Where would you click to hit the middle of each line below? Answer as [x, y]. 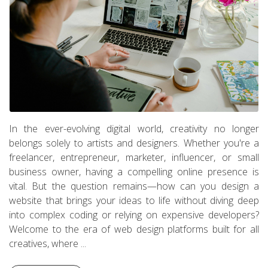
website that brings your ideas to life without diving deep [134, 200]
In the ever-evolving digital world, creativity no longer [134, 128]
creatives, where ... [48, 243]
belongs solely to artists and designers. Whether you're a [134, 143]
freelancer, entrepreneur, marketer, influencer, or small [134, 157]
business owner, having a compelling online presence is [134, 171]
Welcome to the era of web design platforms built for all [134, 229]
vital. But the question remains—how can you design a [134, 186]
